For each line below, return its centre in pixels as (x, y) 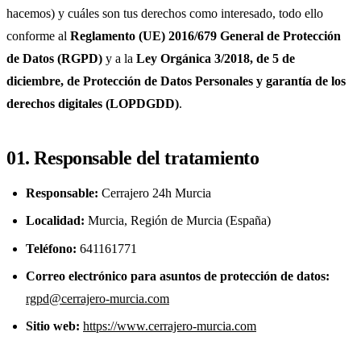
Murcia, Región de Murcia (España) (178, 221)
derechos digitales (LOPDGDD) (93, 103)
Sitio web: (53, 326)
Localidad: (55, 221)
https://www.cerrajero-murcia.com (170, 326)
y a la (119, 58)
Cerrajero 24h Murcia (155, 193)
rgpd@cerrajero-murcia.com (98, 298)
